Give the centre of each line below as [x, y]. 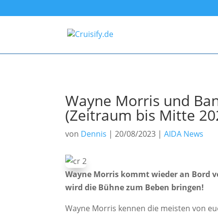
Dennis [94, 134]
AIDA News [184, 134]
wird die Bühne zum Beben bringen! [135, 188]
